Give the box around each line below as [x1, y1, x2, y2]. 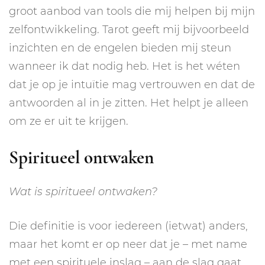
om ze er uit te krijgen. [9, 114, 128, 128]
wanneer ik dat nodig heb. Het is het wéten [9, 59, 240, 73]
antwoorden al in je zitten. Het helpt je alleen [9, 96, 248, 109]
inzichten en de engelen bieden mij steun [9, 41, 231, 54]
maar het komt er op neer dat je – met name [9, 238, 247, 251]
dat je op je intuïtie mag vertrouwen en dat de [9, 77, 255, 91]
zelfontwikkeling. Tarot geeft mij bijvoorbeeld [9, 22, 249, 36]
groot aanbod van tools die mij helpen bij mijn [9, 4, 255, 18]
